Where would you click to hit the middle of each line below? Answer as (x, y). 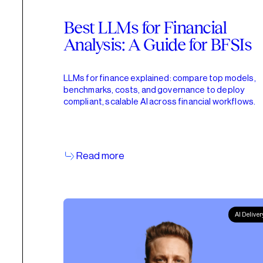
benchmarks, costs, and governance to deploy (154, 90)
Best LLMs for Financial (145, 28)
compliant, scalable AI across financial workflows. (159, 102)
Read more (101, 156)
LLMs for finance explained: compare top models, (159, 78)
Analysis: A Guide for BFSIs (157, 45)
